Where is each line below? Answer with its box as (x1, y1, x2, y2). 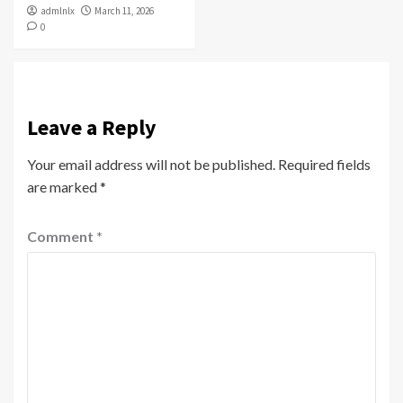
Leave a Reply (27, 113, 157, 142)
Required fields (278, 156, 371, 174)
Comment (27, 228, 96, 246)
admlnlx (40, 4, 75, 18)
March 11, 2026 (94, 4, 154, 18)
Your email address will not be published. (27, 156, 275, 174)
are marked (27, 178, 100, 196)
